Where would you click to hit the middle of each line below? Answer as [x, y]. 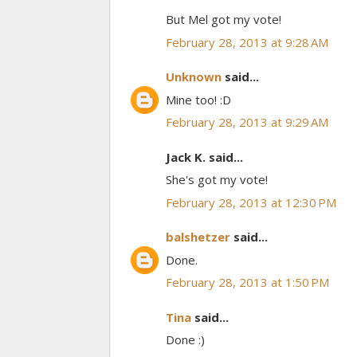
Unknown [194, 77]
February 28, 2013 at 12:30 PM [251, 202]
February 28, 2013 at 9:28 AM [247, 42]
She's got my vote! [217, 180]
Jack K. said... [204, 157]
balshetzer [198, 237]
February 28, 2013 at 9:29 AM [247, 122]
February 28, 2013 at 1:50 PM [247, 282]
